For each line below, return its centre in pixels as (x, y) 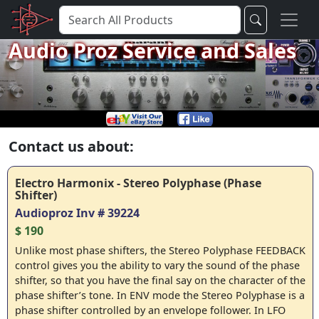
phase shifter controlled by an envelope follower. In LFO (150, 310)
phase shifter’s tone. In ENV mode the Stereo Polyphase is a (160, 295)
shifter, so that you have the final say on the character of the (160, 280)
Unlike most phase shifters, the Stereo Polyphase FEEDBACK (160, 250)
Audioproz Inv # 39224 (77, 213)
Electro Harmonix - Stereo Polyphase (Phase (138, 183)
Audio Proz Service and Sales (152, 50)
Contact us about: (71, 146)
